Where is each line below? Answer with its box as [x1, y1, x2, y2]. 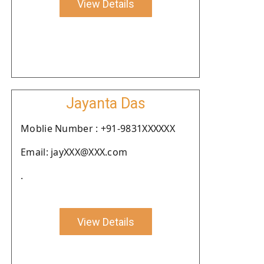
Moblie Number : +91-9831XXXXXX [21, 122, 175, 135]
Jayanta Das [65, 95, 146, 112]
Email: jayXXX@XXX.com [21, 146, 128, 159]
